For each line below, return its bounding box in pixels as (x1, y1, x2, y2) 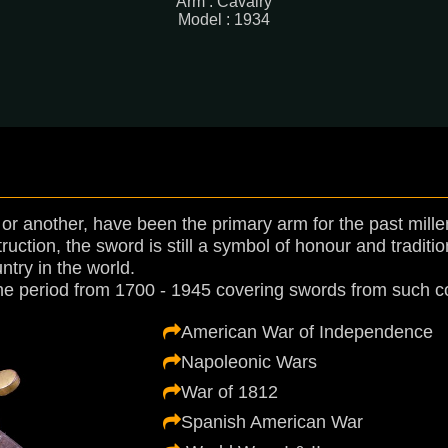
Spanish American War (180, 412, 363, 432)
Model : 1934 (178, 11, 270, 28)
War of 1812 (180, 382, 278, 402)
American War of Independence (180, 322, 433, 342)
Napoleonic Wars (180, 352, 317, 372)
